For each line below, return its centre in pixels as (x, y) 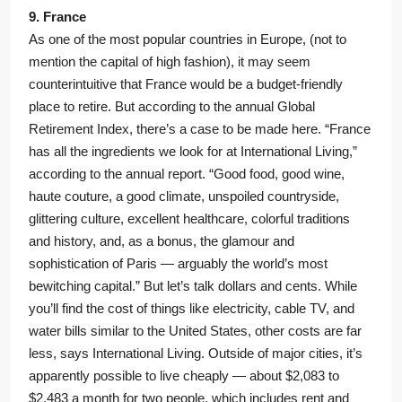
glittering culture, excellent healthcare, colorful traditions (189, 219)
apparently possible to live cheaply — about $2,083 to (184, 376)
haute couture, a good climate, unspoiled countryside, (184, 197)
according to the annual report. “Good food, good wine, (187, 174)
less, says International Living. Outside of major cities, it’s (196, 354)
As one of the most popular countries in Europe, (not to (188, 39)
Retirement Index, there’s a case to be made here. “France (200, 129)
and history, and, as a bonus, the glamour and (162, 241)
